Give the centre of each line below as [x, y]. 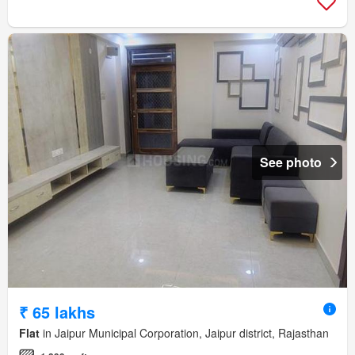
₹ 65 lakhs [57, 312]
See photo [291, 162]
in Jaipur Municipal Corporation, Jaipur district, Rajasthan [184, 333]
